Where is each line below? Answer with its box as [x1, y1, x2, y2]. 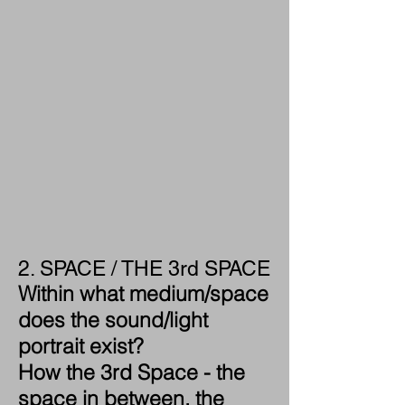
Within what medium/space [18, 280, 268, 306]
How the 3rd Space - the [18, 359, 245, 385]
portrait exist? [18, 333, 144, 359]
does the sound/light [18, 306, 208, 333]
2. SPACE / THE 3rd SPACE [18, 257, 270, 280]
